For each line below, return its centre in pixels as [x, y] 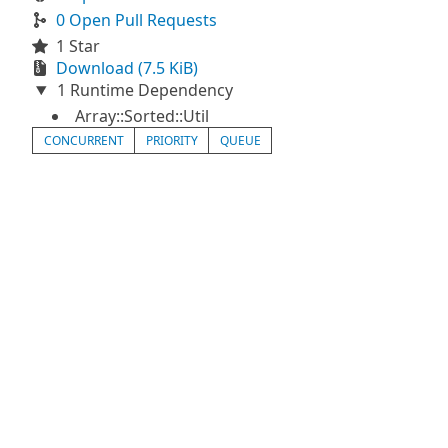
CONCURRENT [83, 140]
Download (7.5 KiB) [127, 68]
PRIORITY [171, 140]
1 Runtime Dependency [142, 90]
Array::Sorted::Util [142, 116]
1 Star [78, 46]
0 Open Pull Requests [136, 20]
